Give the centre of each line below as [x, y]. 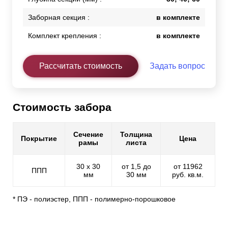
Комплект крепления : [65, 35]
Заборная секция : [59, 17]
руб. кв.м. [188, 175]
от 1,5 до [136, 167]
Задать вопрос [177, 66]
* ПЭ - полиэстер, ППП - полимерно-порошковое [94, 199]
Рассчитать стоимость [81, 66]
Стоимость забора [62, 107]
